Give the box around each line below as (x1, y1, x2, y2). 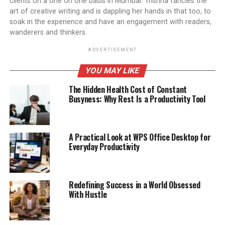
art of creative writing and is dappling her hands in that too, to (9, 7, 211, 16)
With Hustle (68, 188, 107, 200)
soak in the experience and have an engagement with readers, (9, 17, 211, 26)
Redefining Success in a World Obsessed (68, 178, 200, 191)
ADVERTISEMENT (87, 47, 138, 52)
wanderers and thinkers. (9, 28, 87, 37)
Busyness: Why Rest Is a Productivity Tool (68, 92, 205, 105)
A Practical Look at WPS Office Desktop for (68, 131, 211, 143)
